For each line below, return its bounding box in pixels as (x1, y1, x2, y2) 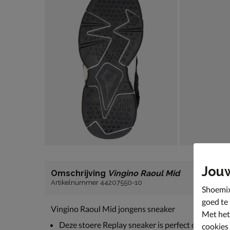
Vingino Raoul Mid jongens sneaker (51, 204, 175, 214)
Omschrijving (51, 168, 108, 179)
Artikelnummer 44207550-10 (51, 179, 142, 187)
